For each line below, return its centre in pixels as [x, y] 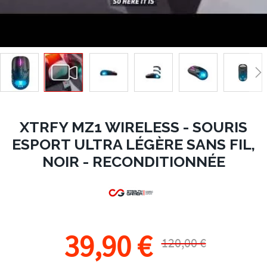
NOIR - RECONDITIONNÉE [133, 162]
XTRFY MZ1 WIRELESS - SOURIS [133, 127]
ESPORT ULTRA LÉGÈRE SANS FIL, [133, 144]
